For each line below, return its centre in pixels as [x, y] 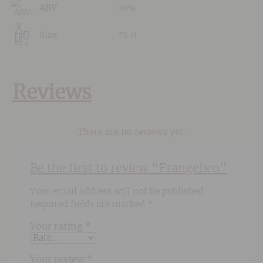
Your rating [58, 226]
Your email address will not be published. [118, 191]
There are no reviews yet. [131, 132]
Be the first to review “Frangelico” [129, 169]
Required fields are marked [89, 204]
